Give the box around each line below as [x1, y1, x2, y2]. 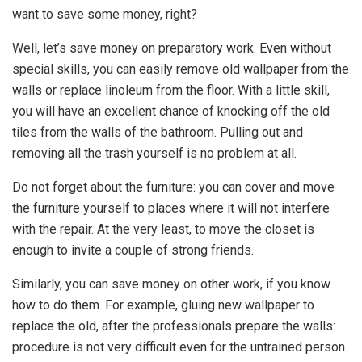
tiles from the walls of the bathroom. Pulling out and [12, 124, 303, 140]
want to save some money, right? [12, 6, 200, 22]
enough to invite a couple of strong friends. [12, 242, 254, 258]
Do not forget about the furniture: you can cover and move [12, 179, 335, 195]
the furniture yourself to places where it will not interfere [12, 200, 330, 216]
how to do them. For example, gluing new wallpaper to [12, 297, 314, 313]
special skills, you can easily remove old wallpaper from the [12, 61, 349, 77]
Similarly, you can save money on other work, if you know [12, 276, 330, 292]
